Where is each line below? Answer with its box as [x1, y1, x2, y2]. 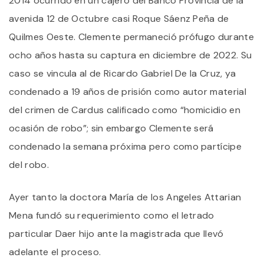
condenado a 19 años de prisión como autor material [9, 85, 247, 98]
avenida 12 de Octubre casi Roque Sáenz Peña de [9, 12, 229, 25]
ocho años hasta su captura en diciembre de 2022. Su [9, 48, 252, 61]
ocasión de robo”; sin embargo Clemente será [9, 121, 214, 134]
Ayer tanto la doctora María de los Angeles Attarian [9, 190, 242, 203]
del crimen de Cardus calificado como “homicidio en [9, 103, 241, 116]
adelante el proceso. [9, 245, 101, 258]
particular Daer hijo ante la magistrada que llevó [9, 227, 224, 240]
